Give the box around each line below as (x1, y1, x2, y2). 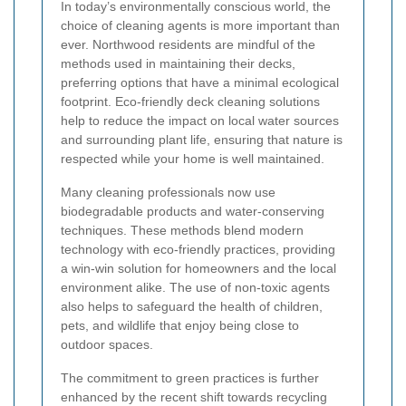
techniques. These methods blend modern (61, 223, 304, 238)
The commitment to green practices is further (61, 371, 319, 386)
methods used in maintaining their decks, (61, 56, 295, 72)
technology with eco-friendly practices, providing (61, 242, 335, 257)
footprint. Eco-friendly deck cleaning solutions (61, 94, 320, 110)
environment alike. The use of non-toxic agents (61, 280, 330, 295)
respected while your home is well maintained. (61, 151, 324, 167)
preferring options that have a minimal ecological (61, 75, 339, 91)
